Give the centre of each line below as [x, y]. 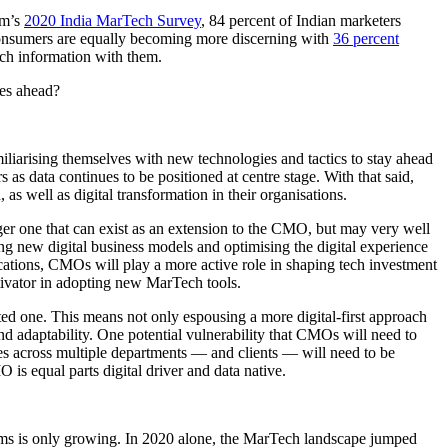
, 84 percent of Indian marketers [301, 21]
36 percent [366, 39]
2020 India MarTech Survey [112, 21]
